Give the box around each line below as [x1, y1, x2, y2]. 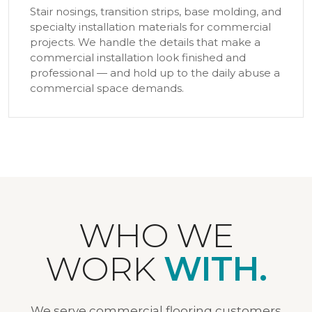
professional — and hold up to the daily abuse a [30, 66, 280, 79]
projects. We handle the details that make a [30, 36, 260, 49]
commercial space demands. [30, 81, 184, 95]
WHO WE [78, 215, 234, 256]
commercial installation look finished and [30, 51, 246, 64]
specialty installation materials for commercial [30, 20, 271, 33]
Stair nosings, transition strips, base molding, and [30, 5, 281, 18]
